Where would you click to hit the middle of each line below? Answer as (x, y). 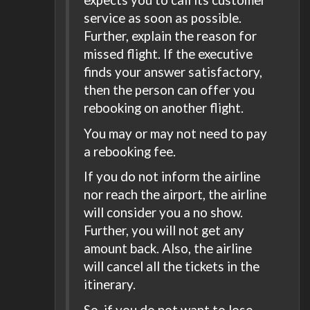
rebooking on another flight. (164, 108)
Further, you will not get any (164, 230)
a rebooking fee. (130, 151)
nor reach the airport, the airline (175, 194)
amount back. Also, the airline (168, 248)
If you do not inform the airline (172, 176)
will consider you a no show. (163, 212)
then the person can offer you (169, 90)
